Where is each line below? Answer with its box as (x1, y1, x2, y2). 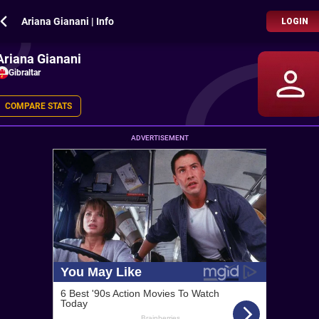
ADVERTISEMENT (130, 134, 189, 142)
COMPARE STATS (5, 101, 72, 111)
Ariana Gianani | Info (21, 16, 114, 27)
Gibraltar (9, 68, 41, 78)
